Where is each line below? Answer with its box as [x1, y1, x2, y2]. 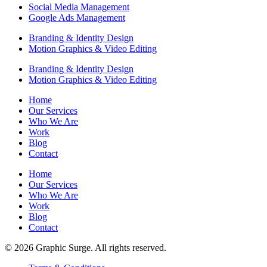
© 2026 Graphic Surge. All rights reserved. [5, 243, 166, 253]
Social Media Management [29, 2, 129, 13]
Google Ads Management [29, 13, 125, 23]
